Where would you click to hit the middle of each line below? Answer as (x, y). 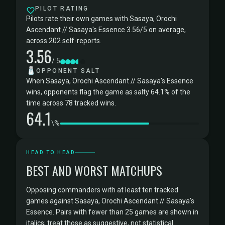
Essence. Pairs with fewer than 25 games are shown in (112, 212)
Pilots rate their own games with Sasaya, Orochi (101, 19)
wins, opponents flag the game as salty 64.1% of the (108, 92)
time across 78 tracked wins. (71, 103)
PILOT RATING (62, 9)
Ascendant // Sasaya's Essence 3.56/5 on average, (106, 30)
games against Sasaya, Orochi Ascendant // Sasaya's (110, 201)
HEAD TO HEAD (50, 152)
